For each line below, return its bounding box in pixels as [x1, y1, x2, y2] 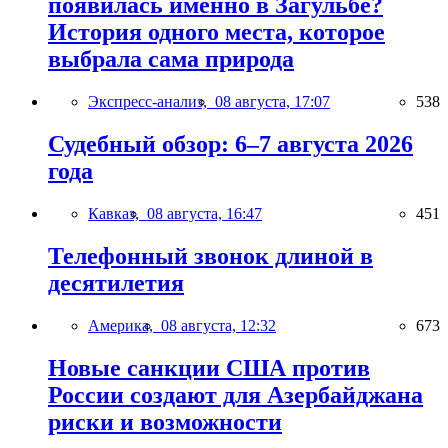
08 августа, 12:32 [161, 316, 276, 334]
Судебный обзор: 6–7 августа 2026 [48, 130, 413, 157]
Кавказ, [88, 204, 147, 222]
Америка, [88, 316, 161, 334]
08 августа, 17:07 [215, 92, 330, 110]
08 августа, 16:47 [147, 204, 262, 222]
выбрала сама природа [48, 46, 294, 73]
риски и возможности [48, 408, 282, 435]
